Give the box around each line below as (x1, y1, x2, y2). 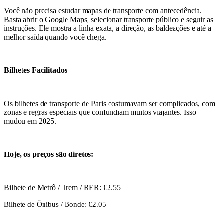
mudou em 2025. (4, 116, 56, 125)
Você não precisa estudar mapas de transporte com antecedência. (4, 6, 202, 15)
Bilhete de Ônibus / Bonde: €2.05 (4, 200, 106, 208)
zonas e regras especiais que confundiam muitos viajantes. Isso (4, 108, 196, 116)
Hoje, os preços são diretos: (4, 150, 93, 158)
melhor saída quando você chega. (4, 32, 107, 41)
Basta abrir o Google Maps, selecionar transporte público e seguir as (4, 15, 213, 23)
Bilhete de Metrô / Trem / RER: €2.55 (4, 183, 121, 192)
